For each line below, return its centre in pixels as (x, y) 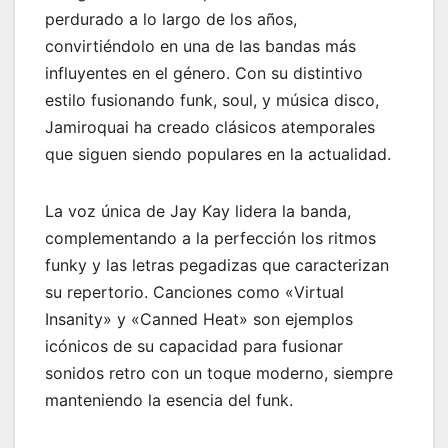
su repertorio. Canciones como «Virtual (194, 292)
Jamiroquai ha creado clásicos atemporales (210, 127)
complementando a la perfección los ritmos (210, 238)
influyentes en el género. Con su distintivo (204, 73)
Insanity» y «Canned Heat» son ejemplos (199, 319)
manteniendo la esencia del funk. (169, 400)
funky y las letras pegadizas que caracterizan (217, 265)
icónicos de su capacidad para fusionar (194, 346)
